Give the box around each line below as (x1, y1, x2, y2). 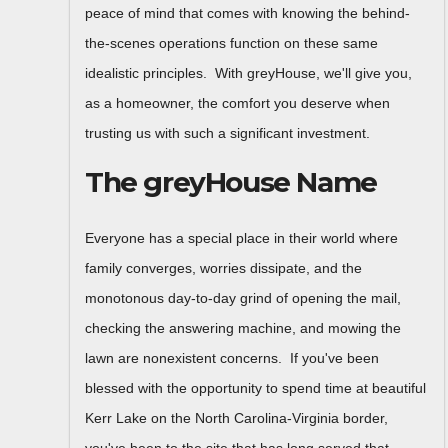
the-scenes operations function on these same (85, 35, 378, 52)
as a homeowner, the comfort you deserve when (85, 95, 390, 112)
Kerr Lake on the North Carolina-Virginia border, (85, 409, 388, 426)
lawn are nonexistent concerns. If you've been (85, 349, 379, 366)
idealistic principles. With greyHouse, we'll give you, (85, 65, 412, 82)
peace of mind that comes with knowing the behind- (85, 5, 410, 22)
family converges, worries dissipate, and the (85, 259, 362, 276)
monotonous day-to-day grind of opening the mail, (85, 289, 401, 306)
